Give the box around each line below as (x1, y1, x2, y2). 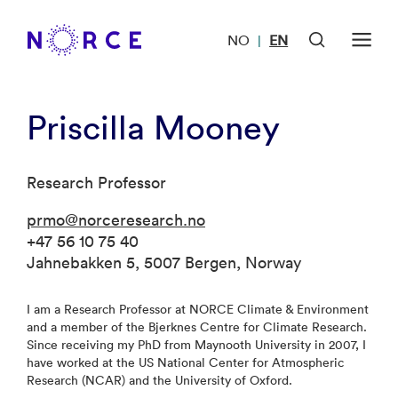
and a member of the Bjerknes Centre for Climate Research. (27, 319, 367, 335)
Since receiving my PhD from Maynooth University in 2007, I (27, 337, 366, 353)
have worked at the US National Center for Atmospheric (27, 354, 344, 370)
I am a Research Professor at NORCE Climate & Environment (27, 301, 369, 317)
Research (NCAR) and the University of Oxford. (27, 372, 292, 388)
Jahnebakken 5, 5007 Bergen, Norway (27, 252, 301, 273)
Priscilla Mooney (27, 107, 280, 147)
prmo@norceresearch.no (27, 210, 205, 230)
